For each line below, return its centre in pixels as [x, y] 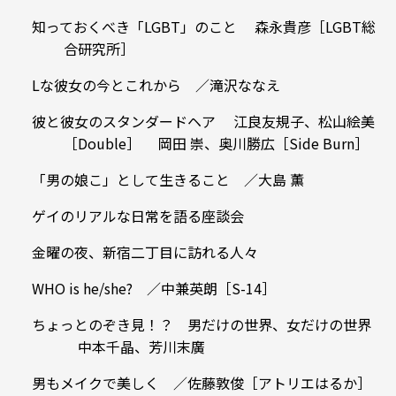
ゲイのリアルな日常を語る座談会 [138, 216]
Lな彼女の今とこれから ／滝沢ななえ [156, 85]
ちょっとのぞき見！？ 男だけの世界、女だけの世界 [202, 325]
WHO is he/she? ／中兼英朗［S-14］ [154, 289]
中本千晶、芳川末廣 [134, 347]
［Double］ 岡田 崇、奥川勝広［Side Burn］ [216, 144]
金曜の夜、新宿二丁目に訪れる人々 [145, 252]
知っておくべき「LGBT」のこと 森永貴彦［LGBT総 [204, 27]
